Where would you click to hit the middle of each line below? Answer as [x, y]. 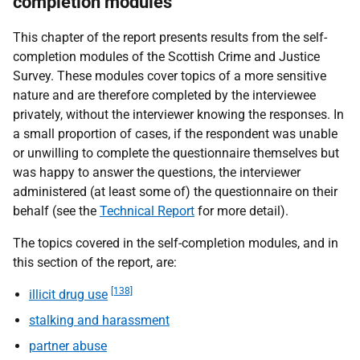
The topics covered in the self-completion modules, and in [176, 243]
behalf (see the [56, 211]
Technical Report [147, 211]
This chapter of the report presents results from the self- [170, 37]
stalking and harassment [99, 320]
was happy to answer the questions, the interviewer [157, 172]
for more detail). [241, 211]
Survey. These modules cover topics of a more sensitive [170, 76]
